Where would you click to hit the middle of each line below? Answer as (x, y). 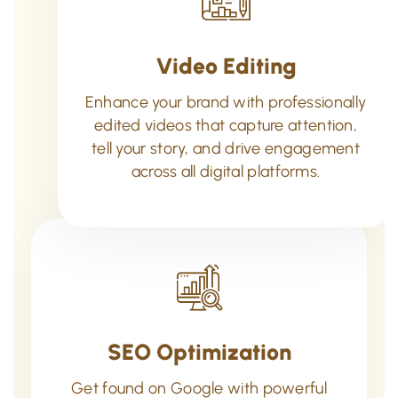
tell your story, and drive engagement (226, 148)
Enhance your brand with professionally (226, 102)
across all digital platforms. (226, 171)
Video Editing (226, 65)
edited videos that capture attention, (226, 125)
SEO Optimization (199, 351)
